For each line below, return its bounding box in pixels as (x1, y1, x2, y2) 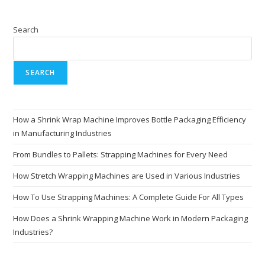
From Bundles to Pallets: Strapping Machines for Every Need (13, 148, 228, 160)
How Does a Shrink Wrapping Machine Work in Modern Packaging (13, 212, 248, 224)
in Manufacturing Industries (13, 127, 112, 138)
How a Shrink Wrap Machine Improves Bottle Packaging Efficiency (13, 114, 247, 125)
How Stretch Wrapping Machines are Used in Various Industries (13, 170, 241, 181)
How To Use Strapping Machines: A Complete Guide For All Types (13, 191, 244, 202)
